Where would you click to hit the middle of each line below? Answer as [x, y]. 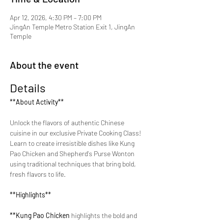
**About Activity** [37, 102]
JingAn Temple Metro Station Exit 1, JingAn [72, 27]
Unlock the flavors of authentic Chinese [68, 123]
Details [28, 88]
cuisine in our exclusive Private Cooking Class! [76, 133]
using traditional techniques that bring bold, [74, 164]
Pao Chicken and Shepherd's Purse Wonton [73, 153]
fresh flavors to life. [38, 174]
